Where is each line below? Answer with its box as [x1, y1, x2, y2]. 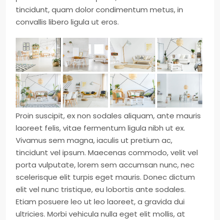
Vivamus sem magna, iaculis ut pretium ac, [16, 135, 172, 145]
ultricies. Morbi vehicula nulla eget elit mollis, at [16, 209, 185, 219]
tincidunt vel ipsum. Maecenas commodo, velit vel [16, 147, 198, 158]
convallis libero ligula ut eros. [16, 17, 119, 27]
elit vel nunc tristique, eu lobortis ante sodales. [16, 184, 186, 194]
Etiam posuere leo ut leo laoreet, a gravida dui [16, 196, 185, 207]
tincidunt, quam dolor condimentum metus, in [16, 4, 183, 15]
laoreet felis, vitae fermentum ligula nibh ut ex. [16, 123, 185, 133]
